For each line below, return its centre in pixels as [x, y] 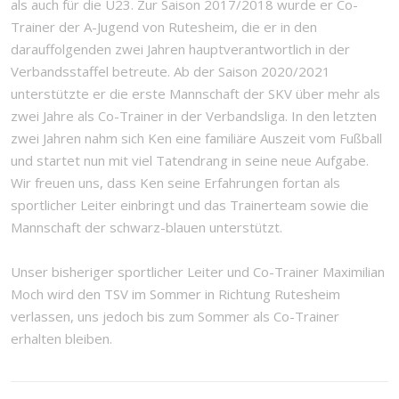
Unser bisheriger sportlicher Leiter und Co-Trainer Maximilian [198, 272]
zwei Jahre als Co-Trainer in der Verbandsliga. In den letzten [194, 116]
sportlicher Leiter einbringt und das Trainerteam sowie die [190, 205]
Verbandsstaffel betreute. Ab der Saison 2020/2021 [171, 71]
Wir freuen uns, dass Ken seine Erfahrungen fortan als [175, 183]
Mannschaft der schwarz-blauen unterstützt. [147, 227]
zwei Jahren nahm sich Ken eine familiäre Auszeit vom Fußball [196, 138]
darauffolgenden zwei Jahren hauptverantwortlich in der [180, 49]
